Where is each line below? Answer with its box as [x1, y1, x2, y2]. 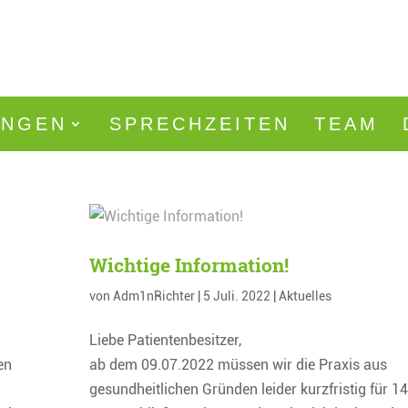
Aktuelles [279, 288, 332, 303]
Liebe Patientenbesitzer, [89, 331, 242, 349]
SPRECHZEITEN [109, 113, 291, 134]
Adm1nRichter [113, 288, 196, 303]
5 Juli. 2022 [203, 288, 271, 303]
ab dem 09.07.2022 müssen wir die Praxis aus [89, 355, 388, 373]
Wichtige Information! [89, 251, 290, 278]
